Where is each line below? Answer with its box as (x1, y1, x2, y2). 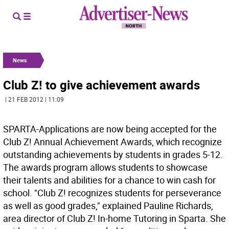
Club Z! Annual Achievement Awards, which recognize (3, 135, 222, 148)
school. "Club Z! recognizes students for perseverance (3, 187, 221, 199)
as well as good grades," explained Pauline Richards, (3, 199, 213, 212)
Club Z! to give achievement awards (3, 77, 200, 93)
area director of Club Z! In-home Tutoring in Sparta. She (3, 212, 226, 224)
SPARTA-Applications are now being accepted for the (3, 123, 217, 135)
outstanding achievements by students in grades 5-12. (3, 148, 223, 161)
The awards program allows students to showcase (3, 161, 208, 173)
